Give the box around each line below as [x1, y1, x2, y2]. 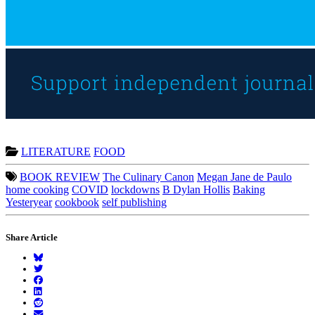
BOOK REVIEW [20, 171, 100, 184]
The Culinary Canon [103, 171, 194, 184]
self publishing [102, 196, 167, 209]
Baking [233, 184, 265, 196]
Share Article [6, 231, 58, 243]
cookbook [55, 196, 99, 209]
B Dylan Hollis [162, 184, 230, 196]
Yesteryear [6, 196, 52, 209]
